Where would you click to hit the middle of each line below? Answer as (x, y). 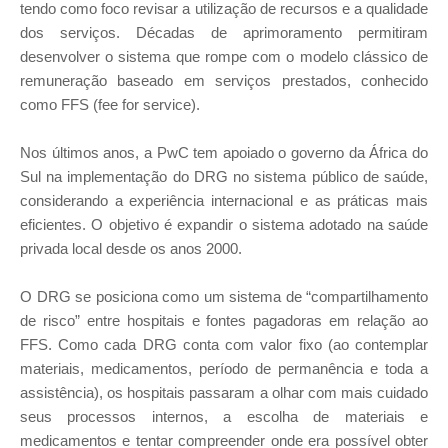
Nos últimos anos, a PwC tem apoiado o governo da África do (224, 152)
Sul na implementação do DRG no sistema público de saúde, (224, 176)
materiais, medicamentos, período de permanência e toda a (224, 368)
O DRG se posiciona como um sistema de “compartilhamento (224, 296)
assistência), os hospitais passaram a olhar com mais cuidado (224, 392)
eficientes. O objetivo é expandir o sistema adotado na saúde (224, 224)
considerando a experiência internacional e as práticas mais (224, 200)
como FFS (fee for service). (110, 104)
